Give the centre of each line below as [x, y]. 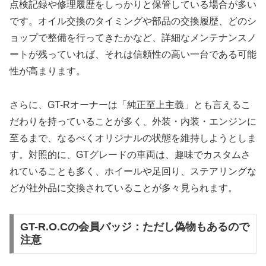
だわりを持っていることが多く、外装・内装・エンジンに [133, 121]
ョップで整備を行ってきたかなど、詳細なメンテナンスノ [133, 38]
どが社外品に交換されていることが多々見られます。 [123, 188]
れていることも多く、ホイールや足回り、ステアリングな [133, 171]
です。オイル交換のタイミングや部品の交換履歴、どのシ [133, 21]
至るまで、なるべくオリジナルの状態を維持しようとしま [133, 138]
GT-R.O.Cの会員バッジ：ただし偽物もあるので [134, 227]
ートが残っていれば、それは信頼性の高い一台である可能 [133, 55]
